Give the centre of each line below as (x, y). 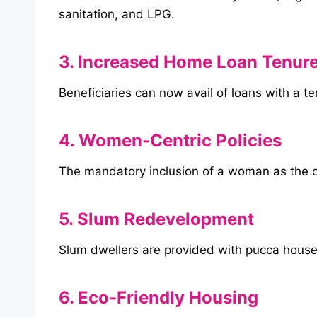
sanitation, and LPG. (117, 15)
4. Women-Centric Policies (170, 141)
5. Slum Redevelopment (156, 219)
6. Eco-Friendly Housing (158, 298)
